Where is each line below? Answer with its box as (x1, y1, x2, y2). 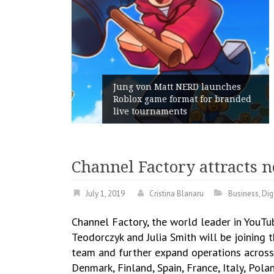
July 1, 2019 (86, 188, 125, 199)
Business (228, 188, 259, 199)
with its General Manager (130, 106, 239, 116)
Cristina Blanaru (149, 188, 204, 199)
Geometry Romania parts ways (130, 94, 259, 104)
